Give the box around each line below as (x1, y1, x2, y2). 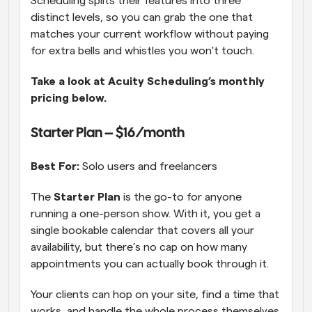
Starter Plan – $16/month (31, 127, 187, 141)
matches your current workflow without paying (31, 29, 269, 40)
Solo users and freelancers (79, 161, 217, 173)
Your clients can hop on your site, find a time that (31, 289, 279, 301)
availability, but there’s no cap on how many (31, 242, 247, 253)
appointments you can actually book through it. (31, 258, 272, 270)
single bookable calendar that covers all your (31, 225, 254, 237)
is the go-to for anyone (120, 192, 242, 203)
